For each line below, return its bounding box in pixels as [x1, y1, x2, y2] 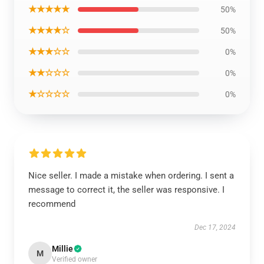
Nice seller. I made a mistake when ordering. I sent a [28, 170, 234, 181]
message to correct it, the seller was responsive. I [28, 184, 225, 195]
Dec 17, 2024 [194, 223, 236, 232]
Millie [52, 243, 73, 253]
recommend [28, 198, 75, 209]
